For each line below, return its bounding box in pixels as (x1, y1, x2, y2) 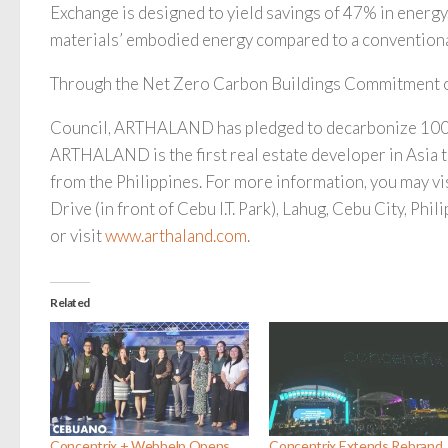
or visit (50, 224, 105, 246)
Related (50, 295, 90, 311)
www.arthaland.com (105, 224, 247, 246)
